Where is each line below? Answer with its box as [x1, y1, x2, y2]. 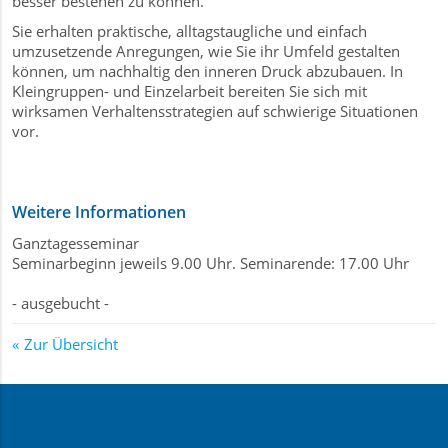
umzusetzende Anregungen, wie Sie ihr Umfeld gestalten [12, 41, 400, 61]
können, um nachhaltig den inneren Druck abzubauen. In [12, 61, 403, 81]
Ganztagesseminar [12, 233, 139, 253]
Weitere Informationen [12, 201, 186, 223]
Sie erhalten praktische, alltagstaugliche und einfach [12, 21, 367, 41]
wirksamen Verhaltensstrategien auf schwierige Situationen [12, 101, 418, 121]
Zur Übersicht [24, 334, 118, 354]
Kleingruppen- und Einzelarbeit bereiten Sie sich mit [12, 81, 367, 101]
